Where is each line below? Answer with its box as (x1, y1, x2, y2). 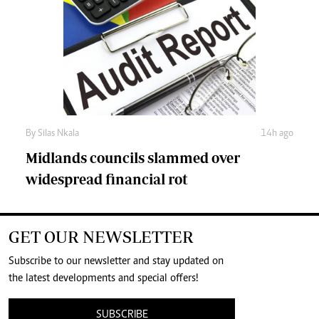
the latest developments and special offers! (9, 273, 199, 285)
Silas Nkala (38, 129, 79, 140)
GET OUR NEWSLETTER (9, 227, 194, 247)
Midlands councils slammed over (26, 150, 240, 167)
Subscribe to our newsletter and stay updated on (9, 256, 224, 268)
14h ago (261, 129, 293, 140)
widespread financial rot (26, 171, 188, 188)
